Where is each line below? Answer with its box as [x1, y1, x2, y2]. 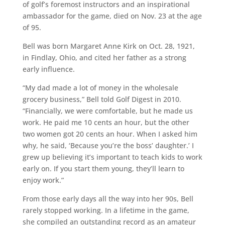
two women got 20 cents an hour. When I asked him [22, 129, 197, 139]
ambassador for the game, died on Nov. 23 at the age [22, 11, 202, 21]
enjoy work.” [22, 175, 64, 185]
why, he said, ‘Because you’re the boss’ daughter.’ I [22, 141, 194, 150]
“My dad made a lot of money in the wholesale [22, 83, 178, 92]
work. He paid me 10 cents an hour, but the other [22, 118, 189, 127]
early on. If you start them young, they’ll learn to [22, 164, 184, 173]
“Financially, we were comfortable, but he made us [22, 106, 193, 116]
